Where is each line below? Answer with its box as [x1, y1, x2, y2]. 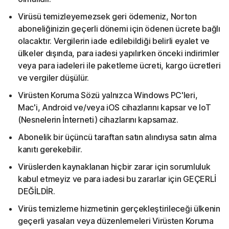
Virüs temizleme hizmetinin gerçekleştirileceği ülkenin [18, 203, 220, 214]
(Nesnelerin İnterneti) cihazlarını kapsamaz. [18, 114, 178, 125]
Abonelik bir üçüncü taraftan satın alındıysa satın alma [18, 132, 217, 142]
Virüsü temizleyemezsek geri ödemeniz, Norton [18, 11, 197, 21]
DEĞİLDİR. [18, 186, 55, 196]
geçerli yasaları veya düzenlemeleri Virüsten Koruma [18, 216, 214, 226]
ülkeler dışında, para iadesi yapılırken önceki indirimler [18, 48, 219, 58]
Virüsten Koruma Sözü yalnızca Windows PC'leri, [18, 90, 198, 100]
